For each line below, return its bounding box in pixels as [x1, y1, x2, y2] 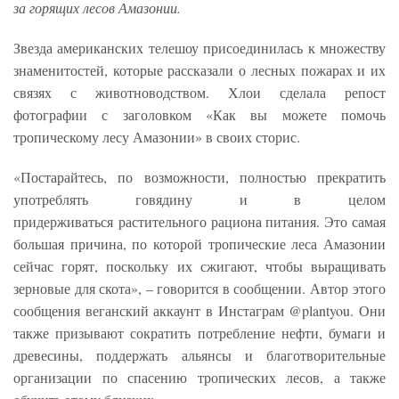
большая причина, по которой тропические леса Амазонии [13, 234, 386, 254]
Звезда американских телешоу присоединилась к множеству [13, 38, 386, 58]
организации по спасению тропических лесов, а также [13, 368, 386, 387]
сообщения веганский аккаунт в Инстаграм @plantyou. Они [13, 301, 386, 321]
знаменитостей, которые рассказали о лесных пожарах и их [13, 61, 386, 80]
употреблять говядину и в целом [13, 190, 386, 209]
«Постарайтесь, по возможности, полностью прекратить [13, 167, 386, 187]
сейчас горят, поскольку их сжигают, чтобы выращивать [13, 256, 386, 276]
